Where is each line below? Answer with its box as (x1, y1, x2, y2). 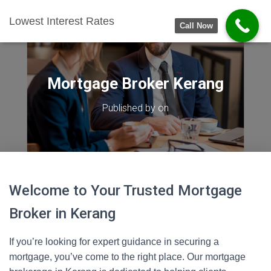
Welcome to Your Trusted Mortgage (9, 182, 242, 199)
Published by (102, 102, 158, 114)
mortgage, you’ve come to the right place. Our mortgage (9, 252, 246, 262)
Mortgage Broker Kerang (47, 74, 224, 93)
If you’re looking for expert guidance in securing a (9, 237, 219, 247)
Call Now (180, 21, 213, 30)
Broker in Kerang (9, 205, 116, 222)
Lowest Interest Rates (9, 15, 114, 27)
